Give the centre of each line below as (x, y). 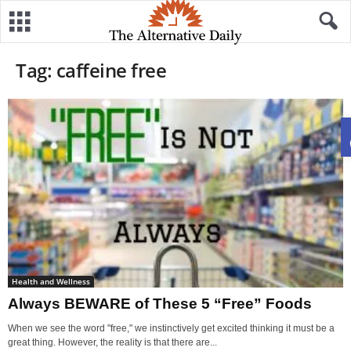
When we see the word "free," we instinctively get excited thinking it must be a (171, 328)
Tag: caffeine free (91, 70)
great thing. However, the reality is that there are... (112, 342)
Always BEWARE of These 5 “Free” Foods (160, 303)
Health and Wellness (51, 281)
